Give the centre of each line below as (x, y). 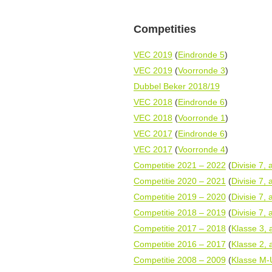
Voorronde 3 (202, 70)
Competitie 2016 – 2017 (180, 244)
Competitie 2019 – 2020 (180, 196)
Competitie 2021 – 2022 (180, 165)
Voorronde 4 (202, 149)
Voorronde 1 (202, 117)
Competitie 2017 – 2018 (180, 228)
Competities (165, 29)
